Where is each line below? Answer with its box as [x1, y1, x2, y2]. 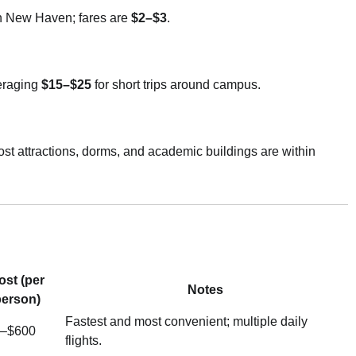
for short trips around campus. [91, 78, 261, 92]
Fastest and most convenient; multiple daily [65, 315, 308, 329]
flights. [65, 334, 102, 348]
